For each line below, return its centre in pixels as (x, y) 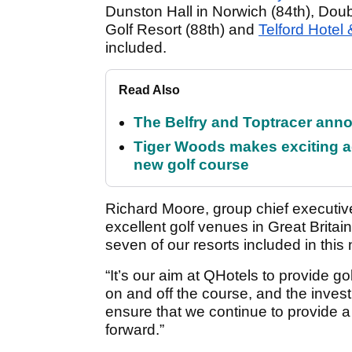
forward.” (135, 330)
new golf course (191, 165)
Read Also (149, 90)
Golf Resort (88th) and (182, 30)
